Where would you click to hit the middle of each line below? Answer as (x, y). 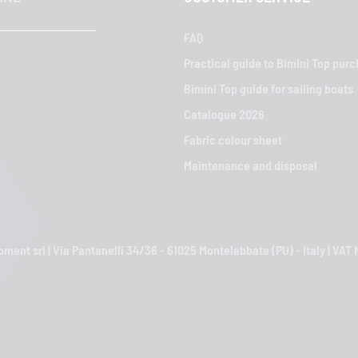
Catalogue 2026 (224, 114)
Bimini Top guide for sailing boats (268, 88)
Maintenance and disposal (251, 165)
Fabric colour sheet (233, 139)
